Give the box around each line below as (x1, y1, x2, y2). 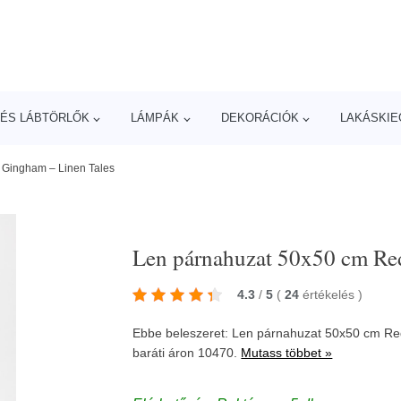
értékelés (303, 287, 359, 302)
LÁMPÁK (131, 111, 180, 124)
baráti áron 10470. (132, 346, 242, 360)
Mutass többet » (241, 346, 333, 360)
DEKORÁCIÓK (220, 111, 299, 124)
